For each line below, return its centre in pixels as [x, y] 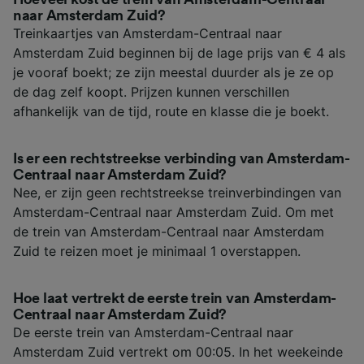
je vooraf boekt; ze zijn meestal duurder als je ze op [173, 72]
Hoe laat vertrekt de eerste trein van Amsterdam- [175, 298]
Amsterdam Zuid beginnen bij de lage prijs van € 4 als [179, 52]
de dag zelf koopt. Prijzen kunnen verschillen [151, 91]
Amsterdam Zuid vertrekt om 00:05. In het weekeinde [178, 351]
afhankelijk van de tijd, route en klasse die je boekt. [171, 111]
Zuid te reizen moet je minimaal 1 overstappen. [157, 251]
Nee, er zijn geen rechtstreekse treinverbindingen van [177, 192]
